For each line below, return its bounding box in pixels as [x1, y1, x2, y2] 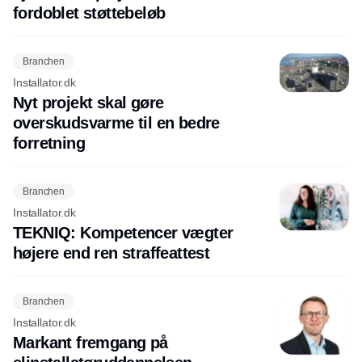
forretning [13, 134, 85, 153]
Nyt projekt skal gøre [13, 94, 164, 112]
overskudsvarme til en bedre [13, 114, 220, 133]
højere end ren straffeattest [13, 244, 210, 263]
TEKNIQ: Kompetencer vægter [13, 224, 234, 242]
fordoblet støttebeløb [13, 4, 166, 23]
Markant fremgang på [13, 334, 168, 352]
